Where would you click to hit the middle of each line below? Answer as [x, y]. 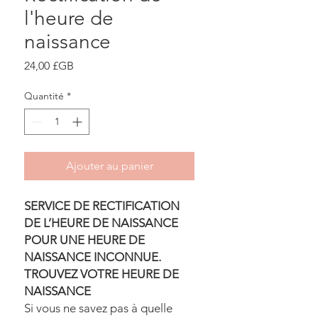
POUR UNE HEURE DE [84, 240]
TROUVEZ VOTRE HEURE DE [102, 274]
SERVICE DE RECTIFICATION [102, 206]
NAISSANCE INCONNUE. [93, 257]
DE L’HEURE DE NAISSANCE [101, 223]
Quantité [44, 96]
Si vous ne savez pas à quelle [98, 308]
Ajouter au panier [109, 166]
